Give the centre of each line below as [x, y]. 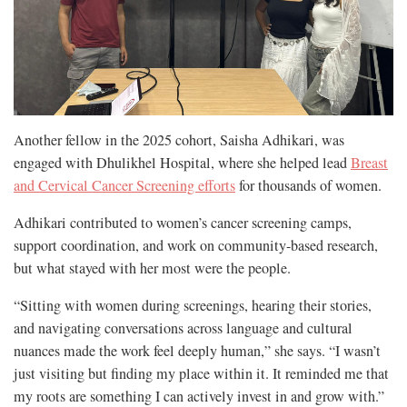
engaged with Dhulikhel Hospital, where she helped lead [182, 162]
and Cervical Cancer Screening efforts [124, 185]
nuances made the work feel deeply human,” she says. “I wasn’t [197, 350]
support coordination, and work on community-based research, [196, 245]
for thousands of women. [308, 185]
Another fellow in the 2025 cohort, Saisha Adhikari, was [179, 139]
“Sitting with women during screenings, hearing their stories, [193, 305]
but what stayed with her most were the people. [152, 268]
